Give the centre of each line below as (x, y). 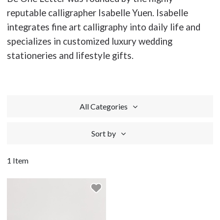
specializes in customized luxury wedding (90, 41)
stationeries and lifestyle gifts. (70, 55)
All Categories (104, 106)
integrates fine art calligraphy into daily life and (104, 27)
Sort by (104, 133)
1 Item (18, 160)
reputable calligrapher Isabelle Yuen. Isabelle (97, 13)
